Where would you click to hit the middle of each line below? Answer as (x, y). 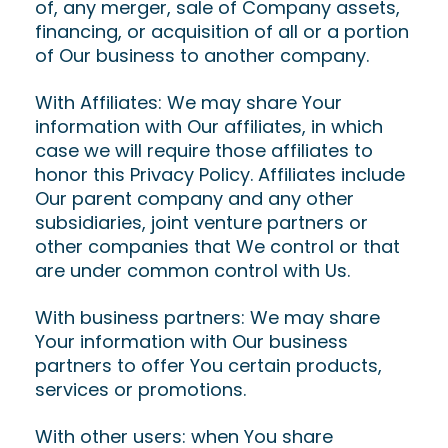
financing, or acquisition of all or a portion (222, 31)
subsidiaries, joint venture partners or (201, 222)
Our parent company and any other (194, 198)
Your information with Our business (191, 341)
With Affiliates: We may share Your (188, 102)
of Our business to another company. (202, 55)
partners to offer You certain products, (208, 365)
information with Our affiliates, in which (209, 126)
